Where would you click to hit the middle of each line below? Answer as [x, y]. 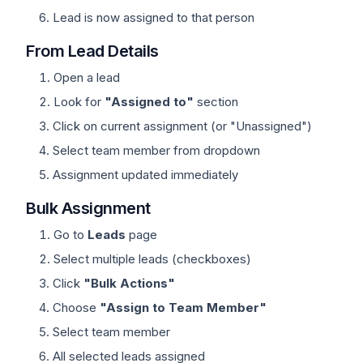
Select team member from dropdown [156, 150]
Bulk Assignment [88, 208]
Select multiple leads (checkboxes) [152, 259]
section [216, 102]
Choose [76, 307]
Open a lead [87, 77]
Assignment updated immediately [145, 175]
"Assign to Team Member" [183, 307]
